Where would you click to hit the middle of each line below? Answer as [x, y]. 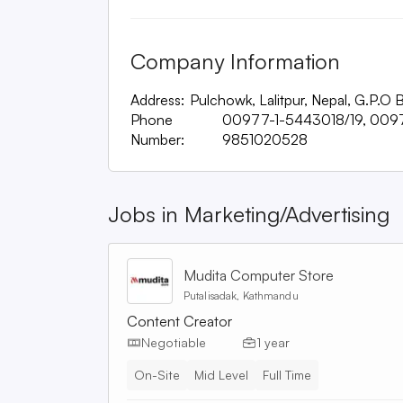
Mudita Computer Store [259, 275]
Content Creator [179, 321]
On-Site [157, 374]
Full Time [287, 374]
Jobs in [146, 214]
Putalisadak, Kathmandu [241, 295]
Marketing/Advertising [287, 214]
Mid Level [221, 374]
